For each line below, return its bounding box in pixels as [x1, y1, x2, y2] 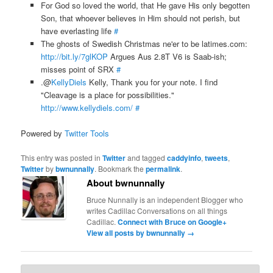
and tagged [126, 152, 168, 163]
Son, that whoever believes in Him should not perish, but [40, 12, 240, 24]
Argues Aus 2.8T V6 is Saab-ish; [107, 50, 227, 62]
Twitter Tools [65, 127, 110, 139]
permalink [146, 163, 181, 174]
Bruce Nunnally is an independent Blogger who [87, 194, 244, 205]
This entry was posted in [21, 152, 103, 163]
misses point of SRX [40, 63, 116, 75]
